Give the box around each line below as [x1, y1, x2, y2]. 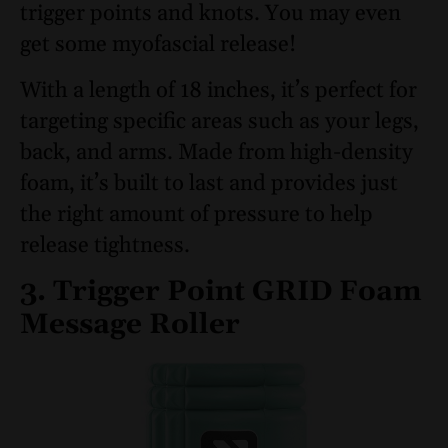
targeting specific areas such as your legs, [20, 107, 419, 136]
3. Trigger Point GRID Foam [20, 274, 421, 311]
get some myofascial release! [20, 31, 296, 60]
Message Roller [20, 307, 240, 344]
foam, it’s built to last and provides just [20, 169, 398, 198]
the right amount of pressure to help [20, 200, 373, 229]
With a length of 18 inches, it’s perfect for [20, 76, 417, 105]
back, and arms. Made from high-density [20, 138, 413, 167]
